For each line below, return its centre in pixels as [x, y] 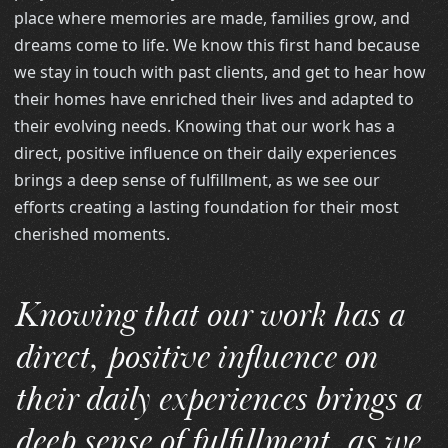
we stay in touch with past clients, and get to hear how [220, 71]
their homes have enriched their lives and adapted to [214, 98]
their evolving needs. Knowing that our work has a [205, 125]
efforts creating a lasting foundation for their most [207, 206]
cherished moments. [92, 233]
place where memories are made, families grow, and [212, 17]
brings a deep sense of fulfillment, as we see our [197, 179]
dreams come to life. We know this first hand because [217, 44]
